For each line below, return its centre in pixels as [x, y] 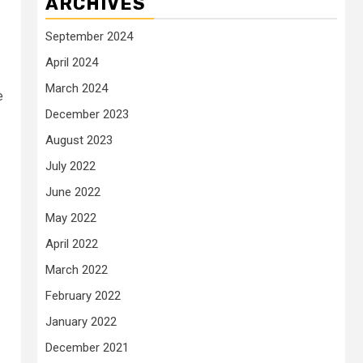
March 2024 [77, 88]
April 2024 [72, 62]
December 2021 [87, 348]
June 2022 [73, 192]
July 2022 [70, 166]
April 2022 [72, 244]
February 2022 [83, 296]
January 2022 [81, 322]
